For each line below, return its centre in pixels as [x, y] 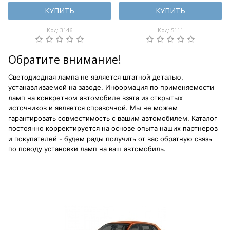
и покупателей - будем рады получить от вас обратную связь [110, 139]
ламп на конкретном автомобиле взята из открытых [95, 98]
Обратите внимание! [65, 60]
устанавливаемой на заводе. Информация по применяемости [111, 87]
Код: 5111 [170, 30]
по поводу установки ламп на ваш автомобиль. [87, 149]
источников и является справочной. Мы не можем [93, 108]
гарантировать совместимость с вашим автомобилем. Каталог [113, 118]
